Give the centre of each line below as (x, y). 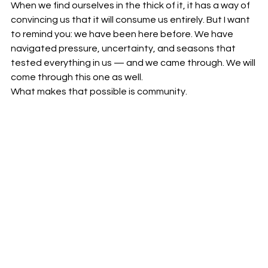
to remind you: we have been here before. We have (123, 34)
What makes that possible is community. (99, 92)
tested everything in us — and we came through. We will (134, 63)
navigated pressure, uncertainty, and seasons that (124, 49)
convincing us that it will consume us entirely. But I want (131, 20)
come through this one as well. (77, 77)
